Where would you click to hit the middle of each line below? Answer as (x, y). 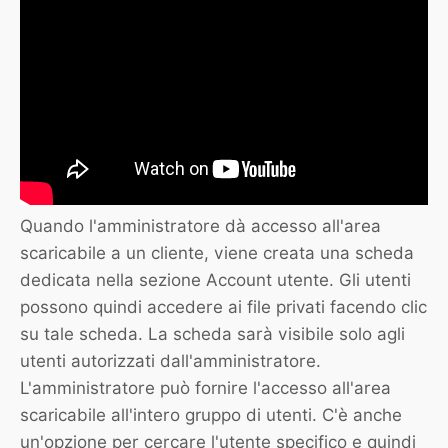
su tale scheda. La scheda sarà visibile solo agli (212, 334)
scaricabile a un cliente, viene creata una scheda (217, 253)
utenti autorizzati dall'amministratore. (170, 361)
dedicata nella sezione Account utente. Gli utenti (215, 280)
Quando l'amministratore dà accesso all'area (200, 226)
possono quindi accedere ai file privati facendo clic (223, 307)
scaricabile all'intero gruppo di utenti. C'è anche (211, 415)
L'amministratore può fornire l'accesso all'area (205, 388)
